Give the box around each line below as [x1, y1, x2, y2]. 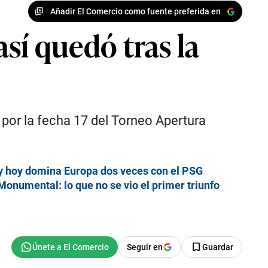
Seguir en [127, 242, 163, 252]
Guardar [202, 242, 233, 252]
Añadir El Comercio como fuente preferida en [50, 6, 221, 16]
